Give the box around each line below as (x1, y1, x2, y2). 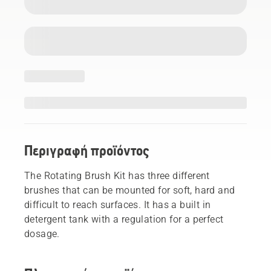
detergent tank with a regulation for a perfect (24, 213, 224, 225)
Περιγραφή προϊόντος (24, 142, 149, 158)
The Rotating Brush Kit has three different (24, 169, 210, 181)
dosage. (24, 227, 60, 240)
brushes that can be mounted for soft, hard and (24, 184, 235, 196)
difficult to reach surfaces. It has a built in (24, 198, 211, 211)
